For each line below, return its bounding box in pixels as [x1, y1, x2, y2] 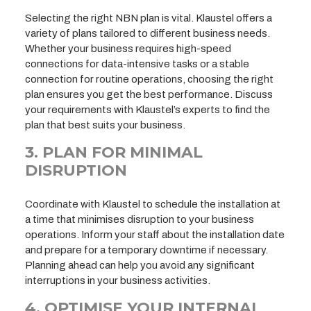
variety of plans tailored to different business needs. [25, 27, 270, 39]
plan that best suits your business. [25, 119, 185, 131]
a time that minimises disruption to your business [25, 213, 254, 225]
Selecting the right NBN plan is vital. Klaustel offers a [25, 12, 272, 24]
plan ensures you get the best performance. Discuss [25, 88, 273, 100]
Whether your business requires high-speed [25, 42, 231, 54]
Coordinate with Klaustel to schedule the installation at [25, 198, 280, 210]
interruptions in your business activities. [25, 274, 210, 286]
